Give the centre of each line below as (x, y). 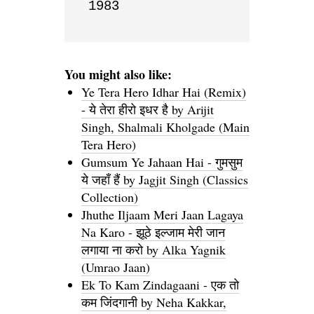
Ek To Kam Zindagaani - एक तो (160, 284)
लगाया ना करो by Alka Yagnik (153, 249)
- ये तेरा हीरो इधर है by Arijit (148, 109)
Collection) (110, 197)
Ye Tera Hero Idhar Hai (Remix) (164, 91)
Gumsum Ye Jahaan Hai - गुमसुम (162, 162)
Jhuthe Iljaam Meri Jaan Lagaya (162, 214)
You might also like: (118, 74)
